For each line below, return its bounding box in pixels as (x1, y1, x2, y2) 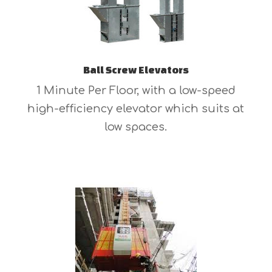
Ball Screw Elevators (83, 64, 189, 76)
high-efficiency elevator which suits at (27, 103, 245, 115)
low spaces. (104, 121, 168, 134)
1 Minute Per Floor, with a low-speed (36, 84, 236, 97)
